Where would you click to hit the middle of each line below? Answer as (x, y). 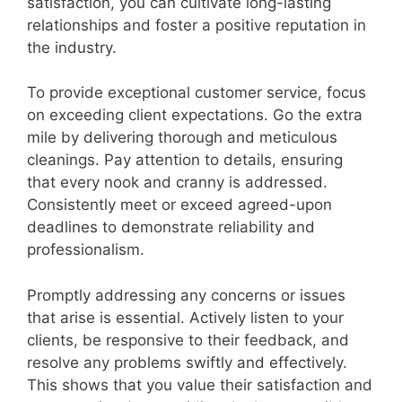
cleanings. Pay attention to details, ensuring (185, 160)
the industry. (72, 47)
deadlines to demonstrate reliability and (171, 227)
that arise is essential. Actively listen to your (185, 317)
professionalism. (86, 250)
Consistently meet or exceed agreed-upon (179, 205)
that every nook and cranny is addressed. (177, 183)
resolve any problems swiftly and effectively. (187, 362)
